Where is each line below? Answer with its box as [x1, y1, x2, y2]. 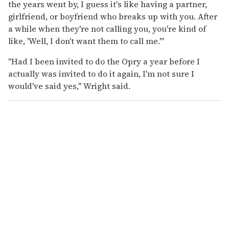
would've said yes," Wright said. [8, 80, 130, 92]
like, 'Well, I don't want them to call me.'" [8, 35, 164, 47]
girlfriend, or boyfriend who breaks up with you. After [8, 11, 217, 22]
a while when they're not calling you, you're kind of [8, 23, 206, 35]
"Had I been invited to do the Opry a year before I [8, 56, 200, 67]
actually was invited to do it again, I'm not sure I [8, 68, 194, 80]
